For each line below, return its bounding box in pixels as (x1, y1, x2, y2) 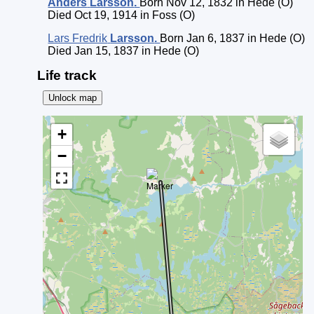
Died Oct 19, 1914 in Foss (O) (48, 9, 196, 21)
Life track (37, 68, 97, 83)
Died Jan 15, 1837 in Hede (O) (48, 45, 200, 57)
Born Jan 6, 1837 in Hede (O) (160, 32, 306, 44)
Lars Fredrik (48, 32, 108, 44)
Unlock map (48, 93, 97, 103)
